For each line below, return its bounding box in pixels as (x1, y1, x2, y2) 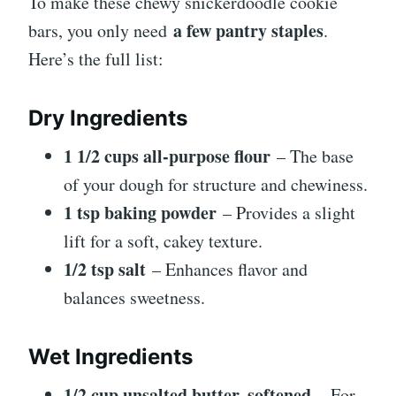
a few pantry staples (173, 17, 324, 43)
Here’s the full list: (28, 46, 164, 71)
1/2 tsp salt (64, 255, 146, 282)
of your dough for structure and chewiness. (64, 171, 368, 196)
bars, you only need (28, 18, 173, 42)
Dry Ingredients (28, 104, 187, 131)
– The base (270, 143, 354, 168)
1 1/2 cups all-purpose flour (64, 142, 270, 169)
